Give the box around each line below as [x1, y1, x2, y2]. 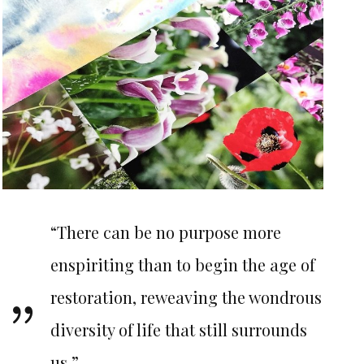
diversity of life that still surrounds [50, 318, 308, 340]
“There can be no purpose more [50, 220, 282, 243]
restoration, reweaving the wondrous [50, 285, 323, 308]
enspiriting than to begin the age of [50, 253, 316, 275]
